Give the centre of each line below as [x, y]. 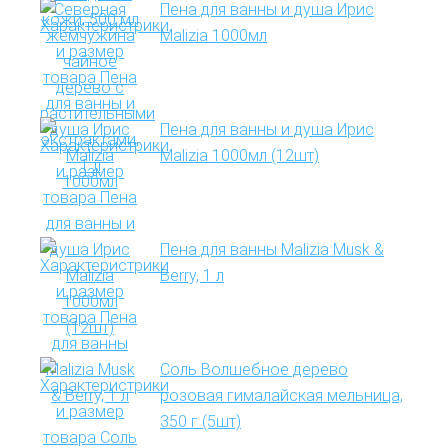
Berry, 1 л [192, 275]
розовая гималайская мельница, [281, 395]
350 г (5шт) [200, 421]
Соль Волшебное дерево [254, 369]
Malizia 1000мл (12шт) [239, 155]
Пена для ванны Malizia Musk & [272, 249]
